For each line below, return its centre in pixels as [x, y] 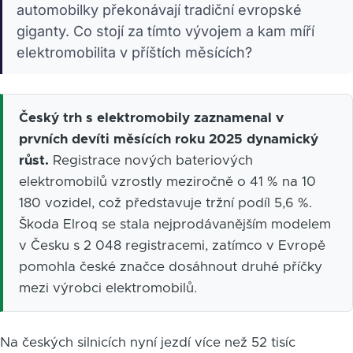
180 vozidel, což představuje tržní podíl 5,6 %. [165, 203]
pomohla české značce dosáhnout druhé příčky [171, 266]
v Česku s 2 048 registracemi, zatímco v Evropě [172, 245]
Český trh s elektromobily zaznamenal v [151, 117]
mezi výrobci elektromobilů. [108, 288]
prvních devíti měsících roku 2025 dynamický [169, 139]
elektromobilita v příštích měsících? [134, 52]
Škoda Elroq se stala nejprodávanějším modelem [175, 224]
